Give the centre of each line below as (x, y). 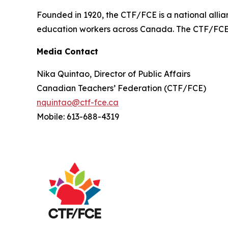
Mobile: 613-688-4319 (78, 117)
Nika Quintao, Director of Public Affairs (113, 74)
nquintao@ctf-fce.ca (78, 103)
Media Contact (67, 52)
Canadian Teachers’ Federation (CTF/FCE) (121, 88)
